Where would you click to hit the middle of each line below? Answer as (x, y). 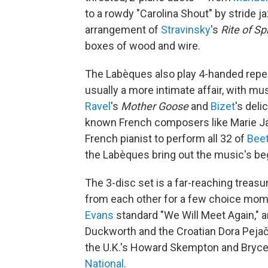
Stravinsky (186, 29)
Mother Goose (155, 106)
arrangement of (123, 29)
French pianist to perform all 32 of (166, 138)
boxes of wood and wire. (143, 45)
